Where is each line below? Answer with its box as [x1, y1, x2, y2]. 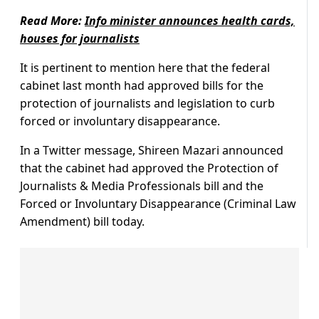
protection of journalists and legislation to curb [20, 95, 275, 112]
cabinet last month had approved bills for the [20, 78, 263, 94]
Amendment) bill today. [20, 214, 145, 230]
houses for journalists [20, 31, 140, 47]
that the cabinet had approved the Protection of [20, 160, 278, 177]
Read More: [20, 13, 85, 29]
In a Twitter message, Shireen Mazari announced [20, 142, 283, 159]
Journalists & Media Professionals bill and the [20, 178, 263, 194]
